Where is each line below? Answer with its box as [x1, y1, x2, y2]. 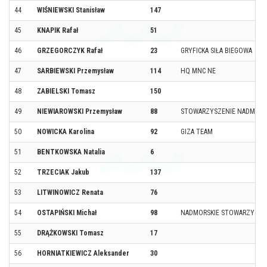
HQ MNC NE [181, 66, 216, 75]
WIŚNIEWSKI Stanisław [37, 5, 105, 14]
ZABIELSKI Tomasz [37, 86, 95, 95]
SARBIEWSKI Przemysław [37, 66, 114, 75]
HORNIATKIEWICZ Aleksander [37, 249, 129, 257]
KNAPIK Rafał [37, 26, 78, 35]
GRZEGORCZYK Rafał [37, 46, 103, 55]
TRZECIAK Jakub [37, 167, 89, 176]
